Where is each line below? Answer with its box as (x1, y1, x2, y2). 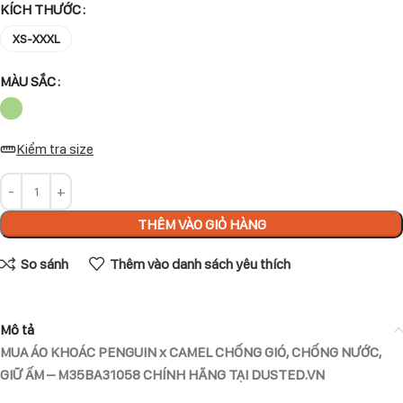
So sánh (20, 255, 68, 273)
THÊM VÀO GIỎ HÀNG (137, 215, 266, 233)
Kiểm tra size (16, 140, 94, 158)
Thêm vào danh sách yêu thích (109, 255, 291, 273)
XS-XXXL (13, 31, 59, 47)
